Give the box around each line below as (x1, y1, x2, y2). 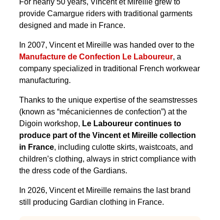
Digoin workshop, (19, 119, 82, 128)
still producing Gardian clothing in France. (19, 198, 164, 207)
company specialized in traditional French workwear (19, 64, 200, 73)
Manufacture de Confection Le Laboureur (19, 53, 173, 61)
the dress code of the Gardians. (19, 166, 127, 175)
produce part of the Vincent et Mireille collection (19, 131, 196, 140)
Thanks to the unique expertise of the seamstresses (19, 96, 197, 105)
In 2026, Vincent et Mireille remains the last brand (19, 186, 191, 195)
